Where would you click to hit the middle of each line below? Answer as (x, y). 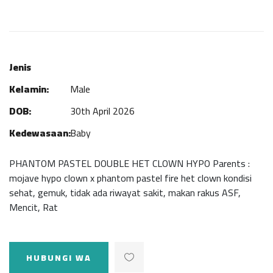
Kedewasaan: (40, 133)
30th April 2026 (102, 111)
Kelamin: (29, 89)
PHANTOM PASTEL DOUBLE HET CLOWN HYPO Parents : (129, 163)
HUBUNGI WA (59, 258)
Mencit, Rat (34, 207)
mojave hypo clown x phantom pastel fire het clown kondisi (130, 178)
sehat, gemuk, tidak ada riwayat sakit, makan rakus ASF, (125, 193)
